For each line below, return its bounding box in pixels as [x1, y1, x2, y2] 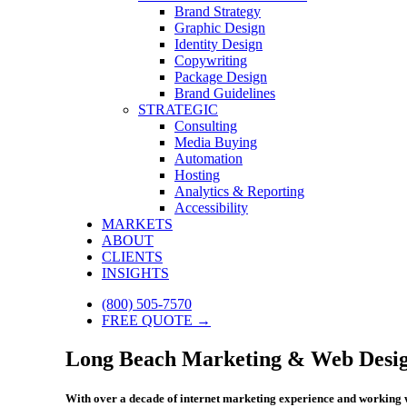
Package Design [174, 69, 267, 84]
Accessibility [174, 200, 248, 215]
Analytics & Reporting [174, 184, 304, 199]
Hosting [174, 167, 220, 183]
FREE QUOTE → [102, 313, 211, 328]
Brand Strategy [174, 4, 261, 19]
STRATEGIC [138, 102, 218, 117]
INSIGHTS [102, 265, 169, 281]
